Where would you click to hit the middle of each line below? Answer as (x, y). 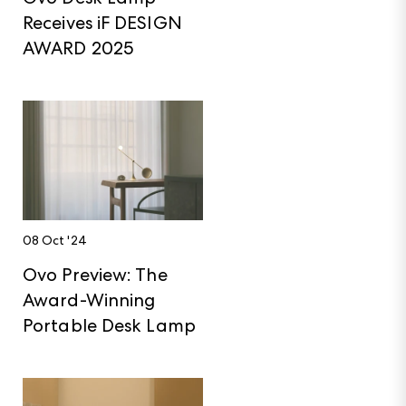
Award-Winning (89, 300)
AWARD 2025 (78, 48)
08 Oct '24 (55, 240)
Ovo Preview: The (95, 275)
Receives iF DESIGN (102, 22)
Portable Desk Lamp (109, 326)
